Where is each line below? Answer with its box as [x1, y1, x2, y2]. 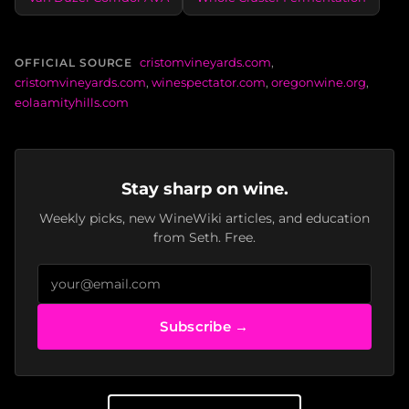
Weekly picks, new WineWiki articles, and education [39, 210, 370, 225]
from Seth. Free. [153, 229, 256, 245]
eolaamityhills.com [15, 94, 129, 110]
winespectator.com [152, 74, 266, 89]
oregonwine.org [271, 74, 366, 89]
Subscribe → [160, 317, 249, 335]
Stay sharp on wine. [121, 178, 288, 198]
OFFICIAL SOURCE [15, 55, 133, 69]
